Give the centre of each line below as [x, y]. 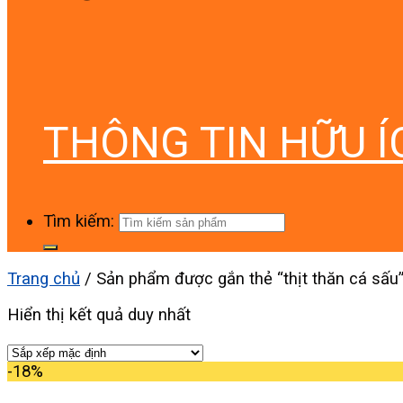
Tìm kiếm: [79, 222]
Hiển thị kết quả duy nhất [99, 315]
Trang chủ [44, 278]
